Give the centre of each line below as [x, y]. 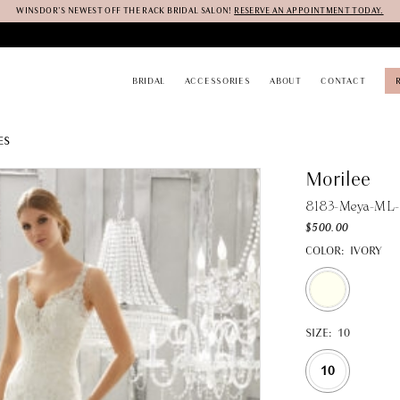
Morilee [337, 179]
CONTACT [343, 81]
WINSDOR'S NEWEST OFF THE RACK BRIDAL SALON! [125, 10]
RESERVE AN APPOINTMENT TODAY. [309, 10]
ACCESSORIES [217, 81]
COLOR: [325, 251]
